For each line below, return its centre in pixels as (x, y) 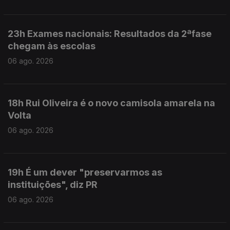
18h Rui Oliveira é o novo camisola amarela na (111, 103)
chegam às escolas (52, 46)
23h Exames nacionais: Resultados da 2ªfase (110, 34)
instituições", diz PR (53, 185)
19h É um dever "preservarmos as (85, 172)
